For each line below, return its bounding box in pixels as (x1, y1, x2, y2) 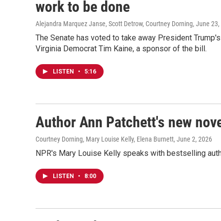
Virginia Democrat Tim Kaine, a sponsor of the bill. (36, 44, 207, 53)
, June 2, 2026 (174, 135, 212, 143)
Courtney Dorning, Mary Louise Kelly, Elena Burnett (36, 135, 174, 143)
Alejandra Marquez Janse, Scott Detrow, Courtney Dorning (36, 20, 193, 28)
